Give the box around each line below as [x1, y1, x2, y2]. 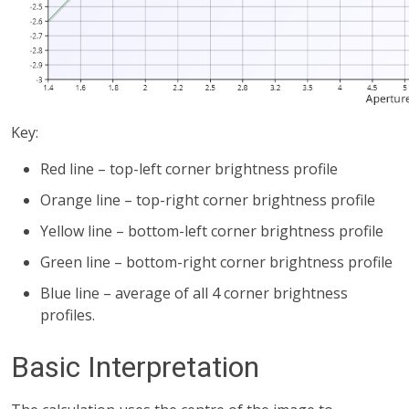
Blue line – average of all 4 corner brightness [40, 283, 348, 304]
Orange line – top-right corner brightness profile [40, 190, 375, 211]
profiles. [40, 305, 95, 326]
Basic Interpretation [11, 350, 259, 385]
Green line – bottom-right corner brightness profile [40, 252, 393, 273]
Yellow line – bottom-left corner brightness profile [40, 221, 383, 242]
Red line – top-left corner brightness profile [40, 159, 338, 180]
